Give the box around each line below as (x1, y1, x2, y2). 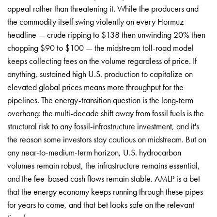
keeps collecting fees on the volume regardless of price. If (7, 55, 197, 66)
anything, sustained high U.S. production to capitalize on (7, 68, 193, 79)
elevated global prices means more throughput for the (7, 81, 184, 93)
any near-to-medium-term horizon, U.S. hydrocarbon (7, 146, 181, 158)
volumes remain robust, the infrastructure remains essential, (7, 159, 200, 171)
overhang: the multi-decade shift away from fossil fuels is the (7, 107, 204, 119)
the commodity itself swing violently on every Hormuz (7, 15, 184, 27)
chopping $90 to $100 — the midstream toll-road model (7, 42, 194, 53)
